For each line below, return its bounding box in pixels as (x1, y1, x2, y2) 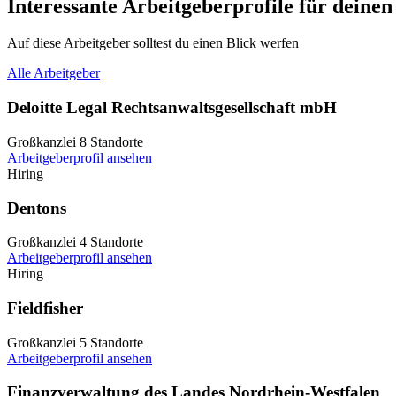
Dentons (7, 198, 66, 217)
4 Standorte (80, 234, 143, 250)
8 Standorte (80, 133, 143, 149)
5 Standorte (80, 334, 143, 350)
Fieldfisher (7, 299, 83, 318)
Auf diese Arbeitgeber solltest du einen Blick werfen (7, 35, 299, 51)
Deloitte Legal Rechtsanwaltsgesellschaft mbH (7, 98, 337, 118)
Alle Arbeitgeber (7, 65, 100, 81)
